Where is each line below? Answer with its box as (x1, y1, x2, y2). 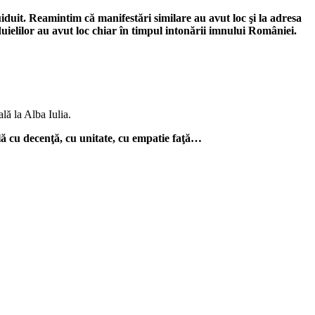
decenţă (23, 131, 60, 144)
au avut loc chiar (34, 24, 120, 37)
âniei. (271, 24, 297, 37)
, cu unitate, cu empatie (60, 131, 172, 144)
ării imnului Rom (190, 24, 271, 37)
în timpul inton (120, 24, 190, 37)
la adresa (256, 11, 302, 24)
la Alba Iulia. (11, 108, 71, 120)
